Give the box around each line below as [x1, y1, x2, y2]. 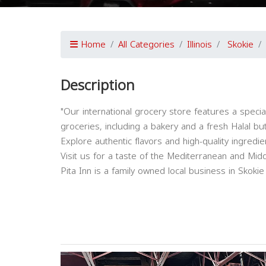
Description [61, 72, 135, 99]
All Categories [118, 36, 175, 53]
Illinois [187, 36, 212, 53]
